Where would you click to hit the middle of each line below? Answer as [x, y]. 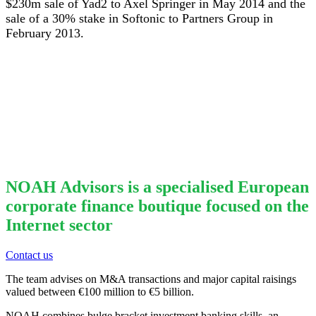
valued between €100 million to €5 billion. [100, 291]
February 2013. [45, 34]
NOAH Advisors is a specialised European [157, 187]
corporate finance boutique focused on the [157, 206]
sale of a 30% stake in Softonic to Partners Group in [139, 19]
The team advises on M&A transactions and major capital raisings [151, 279]
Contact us [29, 255]
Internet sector [59, 225]
